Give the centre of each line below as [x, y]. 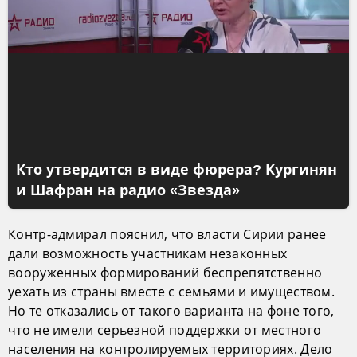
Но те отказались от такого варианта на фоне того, [171, 311]
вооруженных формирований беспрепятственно [165, 273]
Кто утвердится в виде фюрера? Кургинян [177, 170]
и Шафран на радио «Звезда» [128, 190]
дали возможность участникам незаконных [148, 253]
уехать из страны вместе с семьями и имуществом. [172, 292]
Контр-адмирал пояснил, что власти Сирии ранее [167, 234]
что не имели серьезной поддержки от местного [165, 330]
